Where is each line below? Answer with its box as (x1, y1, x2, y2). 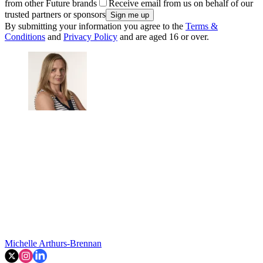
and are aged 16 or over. (117, 32, 209, 42)
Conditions (5, 32, 45, 42)
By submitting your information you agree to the (5, 21, 186, 32)
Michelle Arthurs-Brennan (5, 238, 102, 249)
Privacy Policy (63, 32, 117, 42)
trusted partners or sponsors (5, 9, 106, 20)
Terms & (186, 21, 218, 32)
